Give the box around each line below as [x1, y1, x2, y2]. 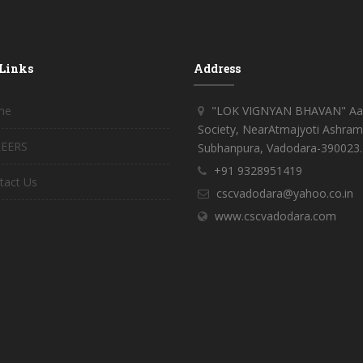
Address [194, 60, 241, 76]
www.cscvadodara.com [215, 207, 336, 224]
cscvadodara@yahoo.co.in [216, 185, 353, 201]
